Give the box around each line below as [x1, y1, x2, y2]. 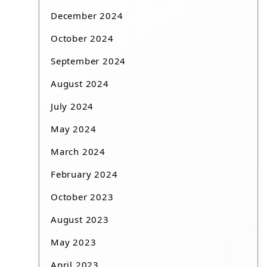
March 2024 [51, 145, 106, 158]
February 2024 [51, 168, 118, 181]
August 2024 [51, 77, 109, 90]
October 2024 [51, 32, 114, 45]
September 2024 [51, 55, 126, 67]
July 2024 [51, 100, 94, 113]
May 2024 [51, 123, 97, 135]
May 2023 [51, 236, 97, 249]
